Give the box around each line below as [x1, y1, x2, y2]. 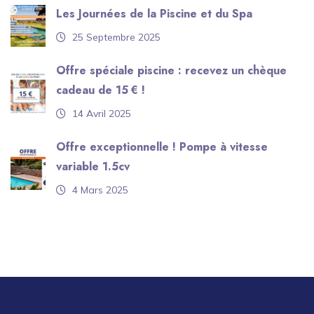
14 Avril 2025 [69, 107, 131, 120]
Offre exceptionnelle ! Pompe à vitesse [56, 139, 268, 155]
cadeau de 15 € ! [56, 82, 145, 98]
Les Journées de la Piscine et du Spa [56, 6, 252, 22]
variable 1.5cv [56, 158, 130, 175]
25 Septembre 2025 [69, 31, 161, 43]
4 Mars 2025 [69, 184, 128, 196]
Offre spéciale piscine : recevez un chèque [56, 62, 287, 78]
